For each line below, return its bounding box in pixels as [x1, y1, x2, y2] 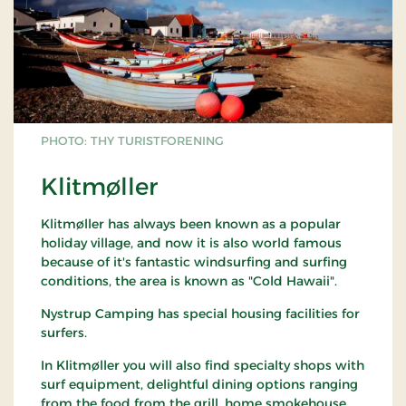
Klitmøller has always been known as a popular [41, 216, 341, 233]
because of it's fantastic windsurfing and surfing [41, 254, 347, 271]
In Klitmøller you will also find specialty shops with [41, 357, 364, 374]
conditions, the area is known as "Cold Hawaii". [41, 273, 341, 290]
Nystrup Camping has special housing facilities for [41, 305, 360, 323]
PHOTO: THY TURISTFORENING [41, 133, 224, 149]
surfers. [41, 324, 87, 342]
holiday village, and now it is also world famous [41, 235, 342, 252]
